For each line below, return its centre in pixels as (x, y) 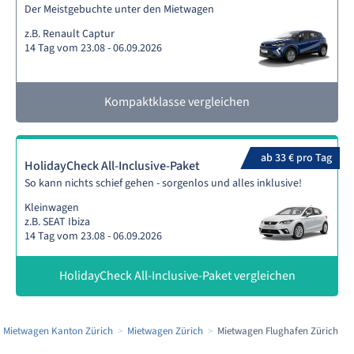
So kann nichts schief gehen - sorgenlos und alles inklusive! (163, 183)
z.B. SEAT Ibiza (57, 222)
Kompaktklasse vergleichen (177, 102)
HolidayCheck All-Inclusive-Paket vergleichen (177, 276)
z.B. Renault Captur (70, 34)
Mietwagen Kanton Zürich (58, 331)
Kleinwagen (52, 208)
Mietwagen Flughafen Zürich (278, 331)
